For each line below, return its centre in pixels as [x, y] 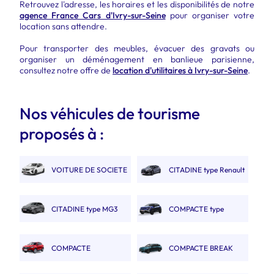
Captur [150, 234]
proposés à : [62, 134]
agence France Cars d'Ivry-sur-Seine [93, 15]
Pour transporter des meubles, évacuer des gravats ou [137, 48]
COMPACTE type [196, 209]
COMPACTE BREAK [201, 248]
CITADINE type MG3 [84, 209]
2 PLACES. [38, 195]
